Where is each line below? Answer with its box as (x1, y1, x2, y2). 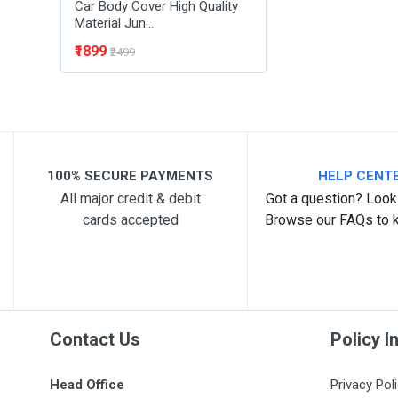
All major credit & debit (60, 190, 201, 207)
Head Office (50, 377, 124, 393)
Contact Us (50, 329, 140, 350)
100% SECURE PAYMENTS (47, 168, 214, 184)
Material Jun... (75, 15, 154, 31)
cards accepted (82, 211, 179, 228)
